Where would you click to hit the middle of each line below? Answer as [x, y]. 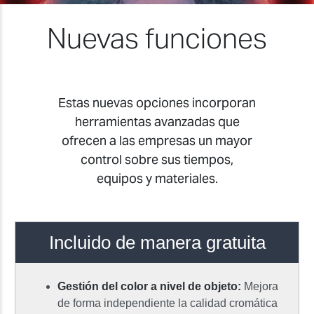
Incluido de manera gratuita [157, 243]
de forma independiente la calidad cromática [168, 303]
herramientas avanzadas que [157, 122]
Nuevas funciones [157, 39]
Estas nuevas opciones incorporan [157, 103]
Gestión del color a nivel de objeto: [149, 287]
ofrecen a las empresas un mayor [157, 141]
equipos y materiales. [157, 179]
